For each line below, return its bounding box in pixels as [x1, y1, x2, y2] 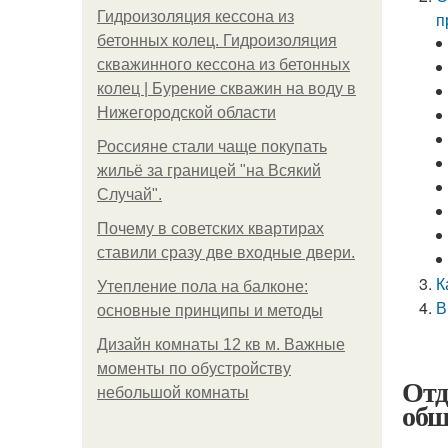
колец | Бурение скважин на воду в [97, 80, 356, 97]
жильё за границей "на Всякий [97, 162, 321, 179]
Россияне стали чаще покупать [97, 138, 327, 155]
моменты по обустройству [97, 360, 291, 377]
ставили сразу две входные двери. [97, 244, 355, 261]
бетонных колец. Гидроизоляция [97, 32, 337, 49]
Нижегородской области [97, 104, 276, 121]
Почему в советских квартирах [97, 220, 324, 237]
